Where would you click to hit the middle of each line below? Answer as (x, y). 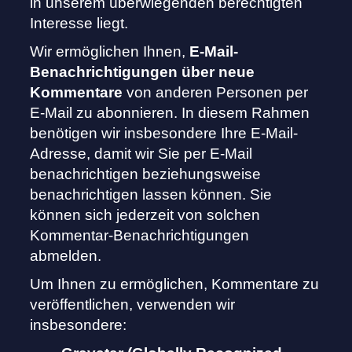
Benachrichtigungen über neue (143, 72)
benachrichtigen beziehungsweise (146, 174)
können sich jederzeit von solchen (145, 215)
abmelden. (66, 256)
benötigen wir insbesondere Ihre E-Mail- (164, 134)
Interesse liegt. (79, 24)
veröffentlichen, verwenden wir (133, 305)
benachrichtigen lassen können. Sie (151, 195)
